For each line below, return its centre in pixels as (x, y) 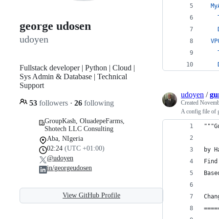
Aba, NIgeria (65, 138)
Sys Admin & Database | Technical (73, 76)
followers (54, 103)
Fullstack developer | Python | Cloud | (77, 67)
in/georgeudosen (69, 168)
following (98, 103)
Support (32, 85)
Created (190, 103)
